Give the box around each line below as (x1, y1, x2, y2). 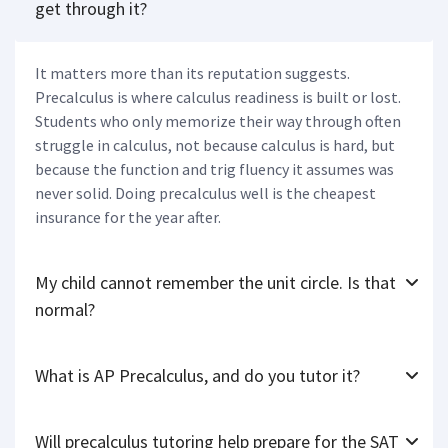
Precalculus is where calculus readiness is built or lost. (35, 94, 401, 115)
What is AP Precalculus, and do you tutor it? (35, 371, 360, 395)
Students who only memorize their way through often (35, 118, 401, 139)
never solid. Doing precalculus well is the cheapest (35, 190, 376, 211)
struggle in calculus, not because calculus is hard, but (35, 142, 395, 163)
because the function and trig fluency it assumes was (35, 166, 394, 187)
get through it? (35, 4, 147, 28)
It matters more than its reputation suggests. (35, 70, 350, 91)
